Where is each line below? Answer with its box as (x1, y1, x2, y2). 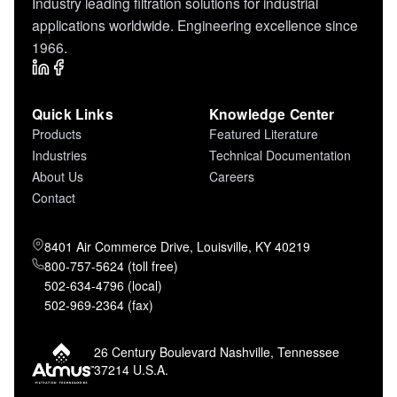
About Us (32, 167, 83, 186)
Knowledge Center (209, 104, 335, 125)
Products (32, 125, 82, 144)
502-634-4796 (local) (44, 276, 162, 295)
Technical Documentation (209, 146, 351, 165)
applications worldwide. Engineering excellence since (32, 15, 358, 35)
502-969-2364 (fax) (44, 296, 153, 315)
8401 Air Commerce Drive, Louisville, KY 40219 (44, 237, 310, 256)
